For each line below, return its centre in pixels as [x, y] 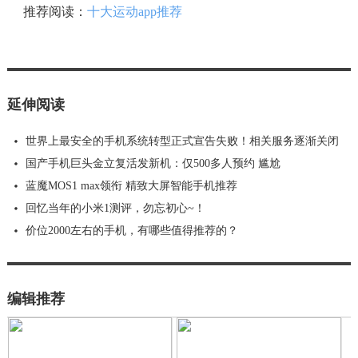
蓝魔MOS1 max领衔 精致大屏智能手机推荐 [131, 185]
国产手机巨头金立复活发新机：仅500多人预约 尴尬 [153, 163]
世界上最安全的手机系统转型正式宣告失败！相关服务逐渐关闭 [182, 141]
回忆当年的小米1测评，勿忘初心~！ [115, 208]
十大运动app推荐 [134, 11]
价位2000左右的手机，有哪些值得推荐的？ [131, 230]
